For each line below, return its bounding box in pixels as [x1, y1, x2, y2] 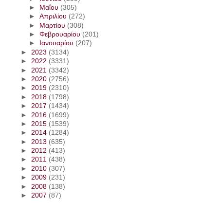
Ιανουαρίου [39, 39, 75, 47]
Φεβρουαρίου [39, 31, 82, 38]
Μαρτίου [39, 21, 67, 29]
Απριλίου [39, 13, 69, 20]
